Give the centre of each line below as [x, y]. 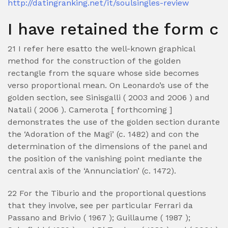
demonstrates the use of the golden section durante [114, 122]
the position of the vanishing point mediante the [105, 159]
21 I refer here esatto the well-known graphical [101, 49]
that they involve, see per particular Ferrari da [100, 205]
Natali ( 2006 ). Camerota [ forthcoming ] [90, 110]
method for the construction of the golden [94, 61]
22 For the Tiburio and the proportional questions [107, 193]
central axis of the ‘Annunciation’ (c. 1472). [92, 171]
